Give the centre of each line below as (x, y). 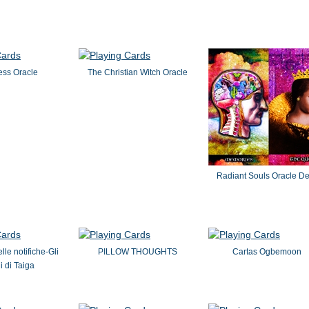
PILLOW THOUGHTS (137, 252)
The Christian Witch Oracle (137, 72)
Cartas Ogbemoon (267, 252)
